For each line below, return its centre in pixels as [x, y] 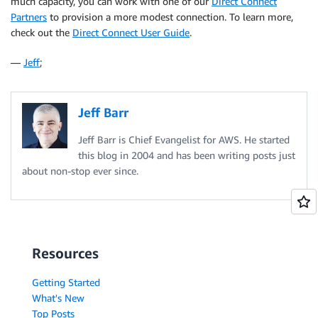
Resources [65, 253]
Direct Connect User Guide [131, 32]
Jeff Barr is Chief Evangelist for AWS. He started [184, 139]
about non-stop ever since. [80, 170]
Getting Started [66, 282]
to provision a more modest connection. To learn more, [170, 16]
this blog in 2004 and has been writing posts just [187, 155]
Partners [29, 16]
